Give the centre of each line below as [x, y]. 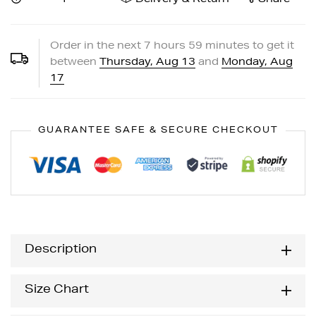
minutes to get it [248, 46]
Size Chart [57, 291]
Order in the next [97, 46]
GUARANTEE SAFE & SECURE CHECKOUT [158, 130]
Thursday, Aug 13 [147, 62]
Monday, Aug [257, 62]
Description [61, 251]
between [75, 62]
